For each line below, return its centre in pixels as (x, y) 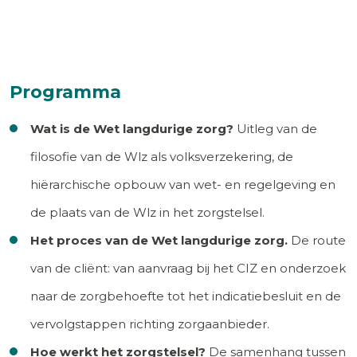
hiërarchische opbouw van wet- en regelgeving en (183, 184)
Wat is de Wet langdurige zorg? (132, 128)
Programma (65, 92)
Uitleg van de (275, 128)
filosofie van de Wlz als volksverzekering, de (162, 156)
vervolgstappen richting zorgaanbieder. (150, 324)
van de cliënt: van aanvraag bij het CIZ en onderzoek (188, 268)
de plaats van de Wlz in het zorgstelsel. (147, 212)
